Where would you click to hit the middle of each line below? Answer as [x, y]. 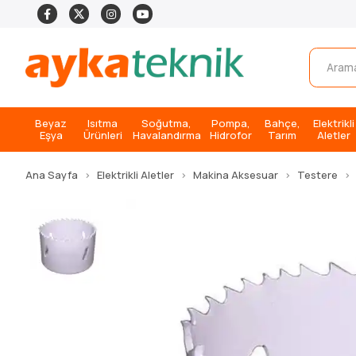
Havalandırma [166, 135]
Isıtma [103, 123]
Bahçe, [282, 123]
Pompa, [230, 123]
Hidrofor [230, 135]
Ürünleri [103, 135]
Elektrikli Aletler [135, 175]
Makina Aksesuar [236, 175]
